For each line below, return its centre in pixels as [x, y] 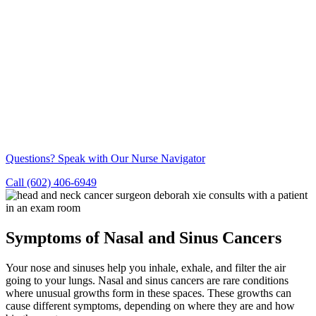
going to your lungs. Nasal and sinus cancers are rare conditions [147, 281]
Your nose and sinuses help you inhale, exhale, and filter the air [146, 268]
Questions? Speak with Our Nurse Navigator [105, 159]
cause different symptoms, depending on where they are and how [150, 306]
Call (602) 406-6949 [51, 183]
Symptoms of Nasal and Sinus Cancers [144, 238]
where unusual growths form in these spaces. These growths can [148, 293]
